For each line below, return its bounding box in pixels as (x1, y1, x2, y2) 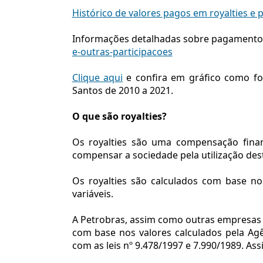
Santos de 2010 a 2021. (72, 84, 173, 97)
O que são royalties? (72, 110, 169, 123)
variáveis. (72, 187, 113, 201)
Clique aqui (72, 71, 123, 85)
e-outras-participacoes (72, 45, 173, 59)
